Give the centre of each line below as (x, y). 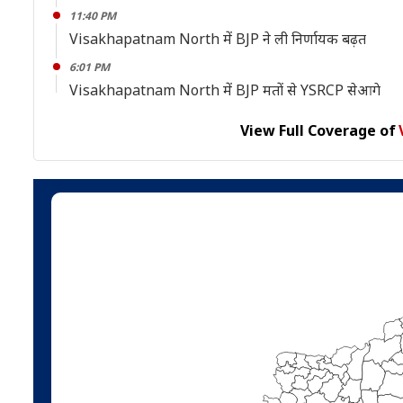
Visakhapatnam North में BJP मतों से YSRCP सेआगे (225, 90)
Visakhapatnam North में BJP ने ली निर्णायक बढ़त (218, 39)
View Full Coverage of (318, 130)
